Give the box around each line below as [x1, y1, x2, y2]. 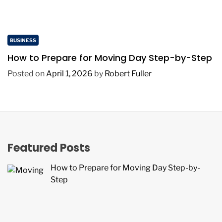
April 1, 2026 [46, 69, 93, 79]
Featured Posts [7, 140, 90, 156]
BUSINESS [10, 37, 36, 44]
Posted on [7, 69, 46, 79]
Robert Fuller [105, 69, 152, 79]
